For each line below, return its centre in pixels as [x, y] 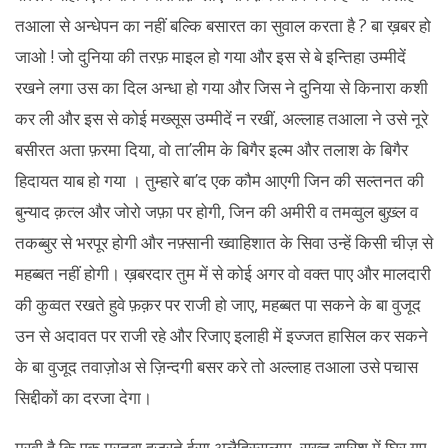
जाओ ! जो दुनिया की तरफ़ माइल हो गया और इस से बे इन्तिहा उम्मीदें [210, 56]
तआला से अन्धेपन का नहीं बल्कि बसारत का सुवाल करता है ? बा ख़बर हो [223, 25]
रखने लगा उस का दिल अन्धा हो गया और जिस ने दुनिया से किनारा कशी [221, 87]
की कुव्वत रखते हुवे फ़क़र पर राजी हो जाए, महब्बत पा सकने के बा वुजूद [218, 304]
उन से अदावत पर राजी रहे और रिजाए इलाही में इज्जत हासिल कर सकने [221, 335]
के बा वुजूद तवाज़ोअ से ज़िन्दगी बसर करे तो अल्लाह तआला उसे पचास [216, 366]
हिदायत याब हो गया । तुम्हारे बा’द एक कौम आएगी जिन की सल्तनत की [219, 180]
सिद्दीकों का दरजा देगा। [83, 397]
